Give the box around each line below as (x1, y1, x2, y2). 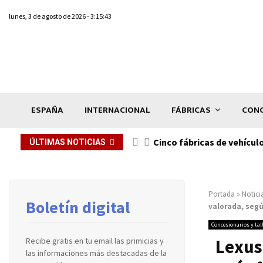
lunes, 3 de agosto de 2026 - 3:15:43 (9, 12, 112, 21)
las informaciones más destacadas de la (26, 247, 167, 258)
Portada (208, 188, 235, 199)
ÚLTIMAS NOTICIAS (29, 137, 106, 147)
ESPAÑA (31, 102, 63, 117)
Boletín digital (26, 196, 130, 218)
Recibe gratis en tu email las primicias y (26, 235, 164, 246)
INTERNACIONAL (85, 102, 150, 117)
